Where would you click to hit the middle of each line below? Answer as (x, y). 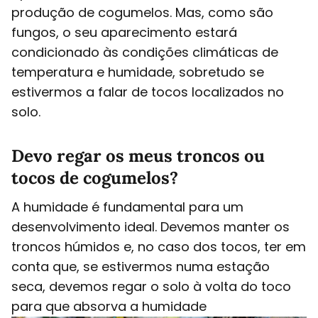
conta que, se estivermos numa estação (141, 266)
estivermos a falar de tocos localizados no (148, 92)
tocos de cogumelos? (95, 177)
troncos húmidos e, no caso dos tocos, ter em (159, 246)
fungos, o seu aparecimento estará (124, 32)
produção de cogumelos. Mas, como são (142, 12)
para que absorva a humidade (109, 306)
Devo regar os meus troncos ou (138, 155)
